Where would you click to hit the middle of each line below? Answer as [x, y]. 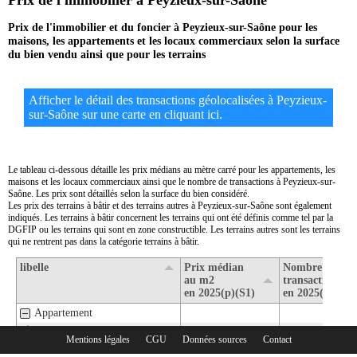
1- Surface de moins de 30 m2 [106, 332]
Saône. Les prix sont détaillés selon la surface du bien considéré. [129, 194]
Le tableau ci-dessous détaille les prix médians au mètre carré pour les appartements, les [172, 170]
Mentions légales [98, 340]
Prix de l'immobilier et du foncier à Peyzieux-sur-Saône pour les [163, 27]
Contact [277, 340]
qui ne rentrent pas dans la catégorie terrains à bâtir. [104, 242]
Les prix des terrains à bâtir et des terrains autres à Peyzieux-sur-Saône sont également [170, 206]
